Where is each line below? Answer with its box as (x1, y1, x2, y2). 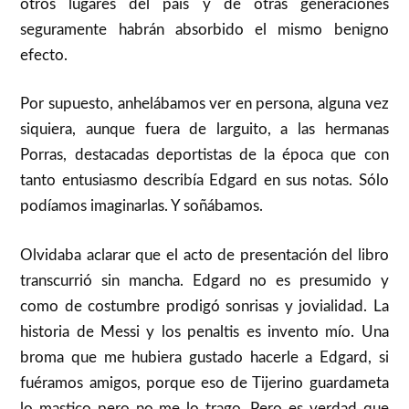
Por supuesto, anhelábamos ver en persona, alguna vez (20, 96, 389, 112)
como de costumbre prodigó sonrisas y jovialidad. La (20, 298, 389, 314)
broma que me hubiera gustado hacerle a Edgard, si (20, 349, 389, 365)
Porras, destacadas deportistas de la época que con (20, 147, 389, 163)
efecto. (20, 47, 68, 63)
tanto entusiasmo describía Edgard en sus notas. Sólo (20, 173, 389, 189)
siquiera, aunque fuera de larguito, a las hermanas (20, 121, 389, 138)
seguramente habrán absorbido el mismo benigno (20, 21, 389, 37)
